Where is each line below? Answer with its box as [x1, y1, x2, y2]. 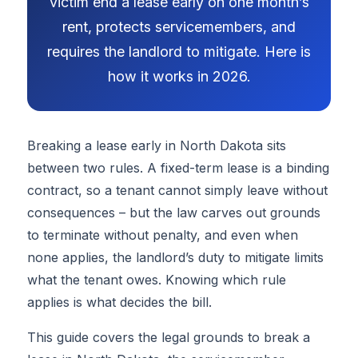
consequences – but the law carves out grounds [26, 205, 320, 221]
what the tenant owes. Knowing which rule [26, 272, 286, 288]
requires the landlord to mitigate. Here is [47, 42, 311, 60]
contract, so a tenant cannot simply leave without [26, 182, 328, 199]
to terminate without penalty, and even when [26, 227, 298, 244]
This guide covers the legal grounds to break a [26, 329, 310, 346]
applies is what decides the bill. [26, 294, 212, 311]
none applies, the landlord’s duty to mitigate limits [26, 249, 324, 266]
